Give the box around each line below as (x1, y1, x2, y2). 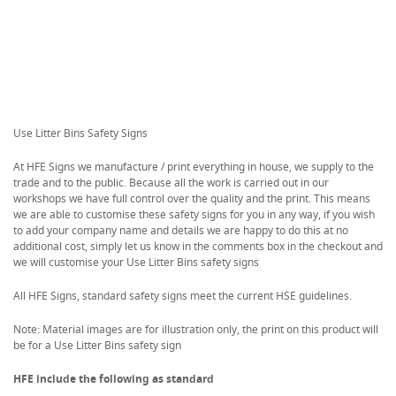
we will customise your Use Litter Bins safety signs (13, 254, 259, 270)
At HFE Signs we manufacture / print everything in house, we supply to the (13, 158, 374, 174)
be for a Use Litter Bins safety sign (13, 337, 181, 353)
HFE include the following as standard (13, 370, 214, 386)
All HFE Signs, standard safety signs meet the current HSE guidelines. (13, 287, 352, 303)
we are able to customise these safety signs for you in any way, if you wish (13, 206, 375, 222)
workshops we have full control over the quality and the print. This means (13, 190, 370, 206)
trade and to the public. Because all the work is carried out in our (13, 174, 329, 190)
